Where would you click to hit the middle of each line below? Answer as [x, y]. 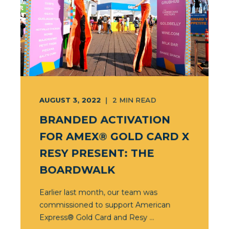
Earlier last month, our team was [98, 192]
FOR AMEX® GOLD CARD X [114, 136]
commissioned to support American [105, 205]
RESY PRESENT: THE [97, 153]
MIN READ [138, 100]
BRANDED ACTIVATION [105, 120]
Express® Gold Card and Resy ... [97, 217]
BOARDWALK [79, 170]
